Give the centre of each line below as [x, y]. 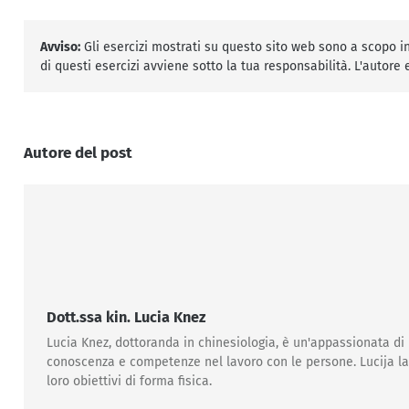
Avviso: [61, 47]
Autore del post [78, 153]
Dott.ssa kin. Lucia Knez [126, 318]
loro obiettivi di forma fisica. [129, 381]
